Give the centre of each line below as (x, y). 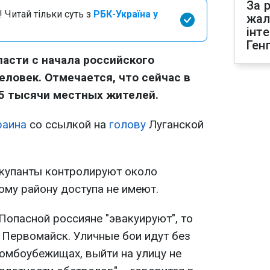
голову (129, 124)
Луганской (176, 124)
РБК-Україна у (126, 14)
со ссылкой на (68, 124)
